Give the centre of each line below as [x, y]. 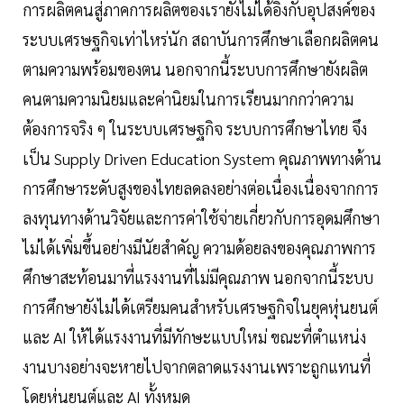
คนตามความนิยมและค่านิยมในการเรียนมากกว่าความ [188, 99]
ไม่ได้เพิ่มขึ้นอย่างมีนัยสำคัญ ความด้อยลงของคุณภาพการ [199, 248]
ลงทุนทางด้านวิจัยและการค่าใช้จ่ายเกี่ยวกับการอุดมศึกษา [201, 218]
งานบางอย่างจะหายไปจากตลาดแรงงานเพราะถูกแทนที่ [197, 367]
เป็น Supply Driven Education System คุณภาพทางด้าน [202, 159]
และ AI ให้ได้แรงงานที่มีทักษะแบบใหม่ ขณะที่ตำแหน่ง [194, 337]
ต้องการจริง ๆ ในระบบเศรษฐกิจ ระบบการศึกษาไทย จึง [195, 129]
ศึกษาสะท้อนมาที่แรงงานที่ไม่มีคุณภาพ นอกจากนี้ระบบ [198, 278]
